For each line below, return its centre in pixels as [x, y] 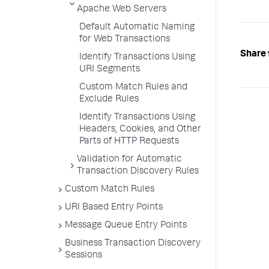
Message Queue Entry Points [126, 226]
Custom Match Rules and [133, 88]
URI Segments [110, 70]
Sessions [83, 256]
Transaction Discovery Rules [138, 172]
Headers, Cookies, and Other [140, 130]
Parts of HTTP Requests [129, 142]
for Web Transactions [125, 40]
